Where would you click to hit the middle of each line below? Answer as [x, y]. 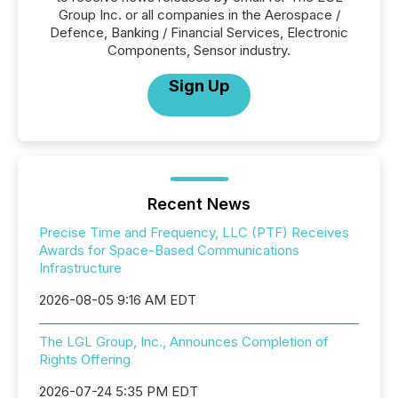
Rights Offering [85, 359]
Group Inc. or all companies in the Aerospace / [199, 15]
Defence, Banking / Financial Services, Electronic [199, 32]
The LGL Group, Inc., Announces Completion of [184, 342]
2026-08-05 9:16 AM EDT [118, 300]
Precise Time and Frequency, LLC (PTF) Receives [194, 232]
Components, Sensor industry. [199, 50]
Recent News [199, 204]
